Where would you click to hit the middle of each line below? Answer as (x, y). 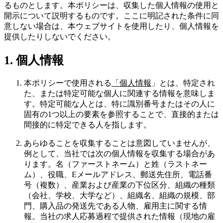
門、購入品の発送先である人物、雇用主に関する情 (115, 206)
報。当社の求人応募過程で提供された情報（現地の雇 (119, 216)
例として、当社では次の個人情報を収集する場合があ (119, 153)
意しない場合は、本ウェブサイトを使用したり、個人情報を (111, 26)
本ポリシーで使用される (68, 83)
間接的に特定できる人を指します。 (88, 124)
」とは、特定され (183, 83)
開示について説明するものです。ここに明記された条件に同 (111, 15)
